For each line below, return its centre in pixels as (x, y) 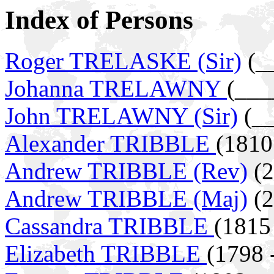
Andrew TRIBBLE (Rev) (126, 171)
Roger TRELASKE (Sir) (123, 61)
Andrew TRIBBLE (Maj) (126, 198)
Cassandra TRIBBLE (109, 226)
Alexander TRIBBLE (110, 143)
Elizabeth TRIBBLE (106, 253)
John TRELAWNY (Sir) (121, 116)
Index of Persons (99, 20)
